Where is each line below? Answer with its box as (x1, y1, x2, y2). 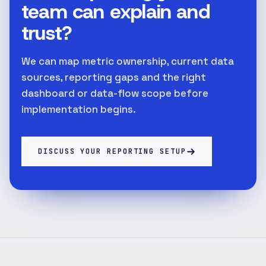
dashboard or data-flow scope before (21, 87, 208, 100)
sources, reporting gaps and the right (21, 71, 206, 84)
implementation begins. (21, 103, 136, 116)
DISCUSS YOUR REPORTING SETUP (38, 147, 186, 156)
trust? (21, 20, 72, 46)
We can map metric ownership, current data (21, 55, 234, 68)
